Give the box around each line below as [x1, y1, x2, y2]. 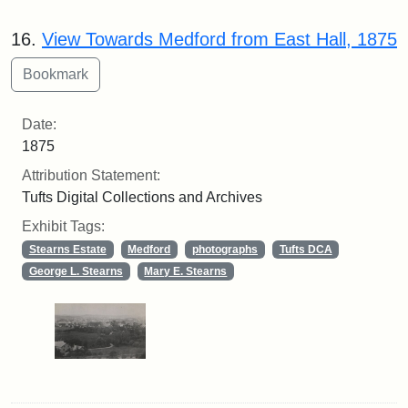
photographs [191, 243, 258, 257]
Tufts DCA [279, 243, 332, 257]
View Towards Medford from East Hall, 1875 [42, 29, 397, 50]
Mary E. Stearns [144, 265, 228, 279]
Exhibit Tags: [22, 219, 105, 235]
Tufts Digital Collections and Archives [22, 189, 262, 206]
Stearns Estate [28, 243, 107, 257]
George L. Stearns [28, 265, 123, 279]
